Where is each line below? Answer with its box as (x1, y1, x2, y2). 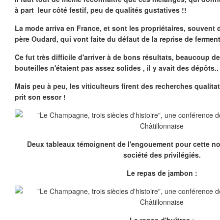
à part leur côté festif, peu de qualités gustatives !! (15, 5, 187, 15)
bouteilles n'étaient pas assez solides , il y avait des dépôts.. (15, 63, 219, 73)
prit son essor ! (15, 92, 66, 102)
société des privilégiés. (123, 150, 201, 160)
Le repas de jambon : (127, 168, 197, 178)
